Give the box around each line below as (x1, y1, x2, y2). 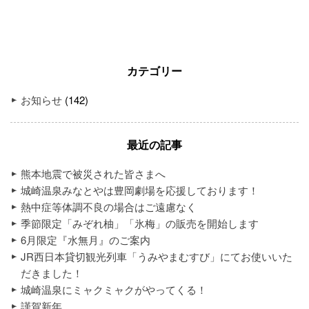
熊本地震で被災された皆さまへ (21, 166, 166, 181)
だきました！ (21, 265, 83, 280)
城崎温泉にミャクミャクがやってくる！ (21, 281, 207, 297)
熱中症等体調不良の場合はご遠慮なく (21, 199, 197, 214)
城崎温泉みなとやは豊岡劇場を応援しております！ (21, 182, 259, 197)
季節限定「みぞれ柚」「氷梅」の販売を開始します (21, 215, 259, 230)
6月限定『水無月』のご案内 (21, 232, 150, 247)
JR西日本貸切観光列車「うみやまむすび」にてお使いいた (21, 248, 292, 263)
